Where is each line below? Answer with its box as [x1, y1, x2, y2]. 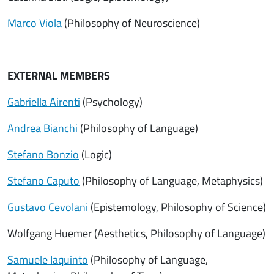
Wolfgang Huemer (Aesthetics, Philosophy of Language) [7, 225, 265, 242]
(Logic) [79, 146, 112, 163]
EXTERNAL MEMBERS [7, 67, 110, 84]
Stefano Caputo [7, 172, 80, 189]
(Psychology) [80, 94, 143, 110]
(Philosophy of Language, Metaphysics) [80, 172, 263, 189]
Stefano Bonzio [7, 146, 79, 163]
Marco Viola [7, 15, 62, 31]
